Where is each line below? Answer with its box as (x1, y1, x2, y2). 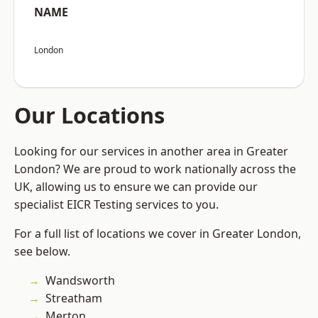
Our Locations (14, 100, 165, 131)
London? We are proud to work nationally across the (14, 161, 296, 177)
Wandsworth (45, 273, 115, 289)
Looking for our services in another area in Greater (14, 143, 288, 160)
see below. (14, 243, 70, 260)
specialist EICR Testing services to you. (14, 197, 219, 213)
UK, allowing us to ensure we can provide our (14, 179, 258, 195)
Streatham (45, 290, 102, 307)
